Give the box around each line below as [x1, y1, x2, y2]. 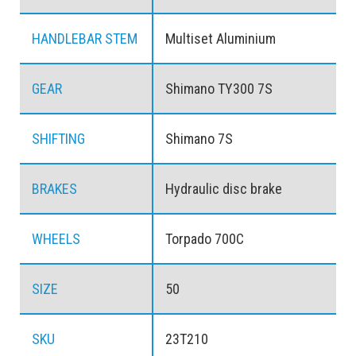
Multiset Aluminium [164, 30, 276, 48]
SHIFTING [32, 130, 85, 148]
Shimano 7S [164, 130, 233, 148]
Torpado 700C [164, 230, 244, 248]
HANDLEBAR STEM [32, 30, 137, 48]
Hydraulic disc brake [164, 180, 282, 198]
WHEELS [32, 230, 80, 248]
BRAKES [32, 180, 77, 198]
